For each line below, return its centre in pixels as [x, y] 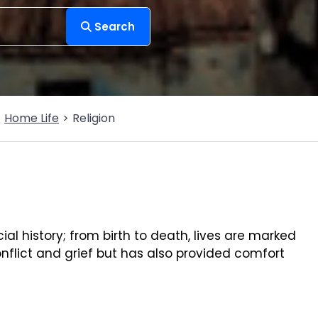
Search [113, 26]
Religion [94, 118]
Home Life [32, 118]
